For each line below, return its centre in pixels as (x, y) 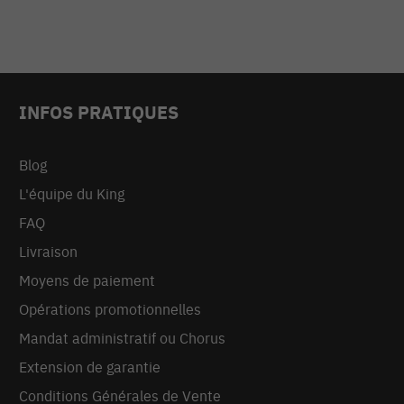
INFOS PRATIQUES (99, 113)
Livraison (49, 252)
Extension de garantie (90, 367)
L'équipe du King (72, 194)
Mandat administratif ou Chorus (123, 339)
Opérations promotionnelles (110, 310)
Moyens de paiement (87, 281)
